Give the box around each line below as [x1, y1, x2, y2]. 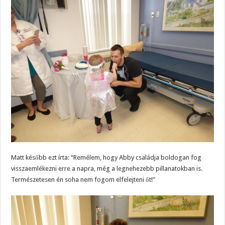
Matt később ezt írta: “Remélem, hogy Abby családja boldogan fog [11, 153, 202, 161]
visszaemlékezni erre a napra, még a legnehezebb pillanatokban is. [11, 164, 203, 172]
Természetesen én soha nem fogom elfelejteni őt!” [11, 175, 156, 183]
